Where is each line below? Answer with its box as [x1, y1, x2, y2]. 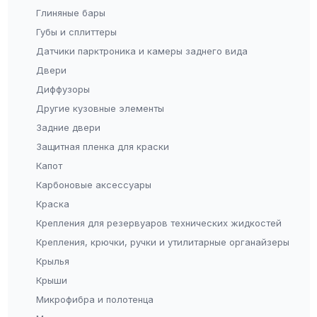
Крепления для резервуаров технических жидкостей [35, 217, 282, 229]
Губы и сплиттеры [35, 26, 117, 38]
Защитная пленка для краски [35, 141, 169, 153]
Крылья [35, 255, 69, 267]
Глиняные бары [35, 7, 105, 19]
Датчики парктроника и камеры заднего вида [35, 45, 248, 57]
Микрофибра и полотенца [35, 294, 154, 306]
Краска [35, 198, 69, 210]
